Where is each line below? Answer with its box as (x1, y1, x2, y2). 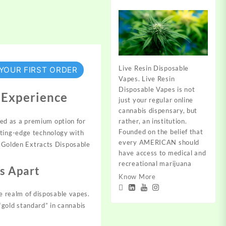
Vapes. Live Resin (119, 74, 175, 83)
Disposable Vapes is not (119, 85, 195, 93)
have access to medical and (119, 148, 206, 157)
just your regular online (119, 95, 194, 104)
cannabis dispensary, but (119, 106, 198, 115)
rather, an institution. (119, 117, 187, 125)
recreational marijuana (119, 159, 192, 167)
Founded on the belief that (119, 127, 203, 136)
